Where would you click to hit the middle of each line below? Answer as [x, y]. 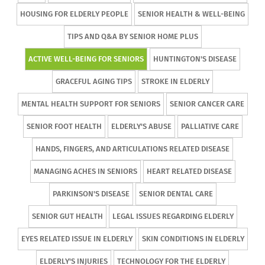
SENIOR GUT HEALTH [67, 216]
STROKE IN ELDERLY [175, 81]
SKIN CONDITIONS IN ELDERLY [193, 239]
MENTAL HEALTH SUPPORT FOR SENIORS [91, 104]
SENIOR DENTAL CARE [176, 194]
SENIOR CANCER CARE [207, 104]
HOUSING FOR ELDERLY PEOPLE [74, 14]
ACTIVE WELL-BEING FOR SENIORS [86, 59]
